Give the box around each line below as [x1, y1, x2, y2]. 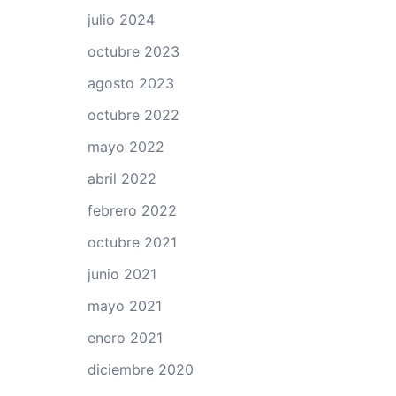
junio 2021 [87, 265, 156, 283]
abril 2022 [87, 170, 156, 187]
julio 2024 [87, 11, 155, 28]
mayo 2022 [87, 138, 164, 156]
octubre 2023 [87, 42, 179, 60]
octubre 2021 [87, 233, 177, 251]
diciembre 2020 [87, 361, 194, 378]
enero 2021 [87, 329, 163, 346]
